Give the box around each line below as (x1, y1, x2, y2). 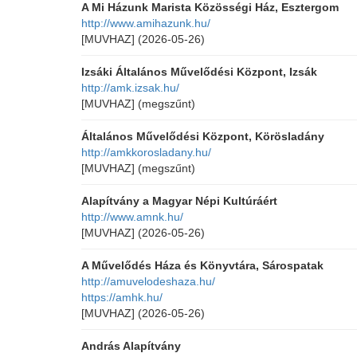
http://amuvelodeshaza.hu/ (81, 275, 215, 288)
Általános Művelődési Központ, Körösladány (81, 130, 324, 143)
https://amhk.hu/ (81, 291, 163, 304)
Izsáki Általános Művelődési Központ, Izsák (81, 65, 317, 78)
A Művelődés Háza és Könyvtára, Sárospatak (81, 259, 324, 272)
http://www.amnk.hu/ (81, 210, 183, 223)
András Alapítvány (81, 339, 181, 352)
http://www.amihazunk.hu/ (81, 17, 210, 29)
